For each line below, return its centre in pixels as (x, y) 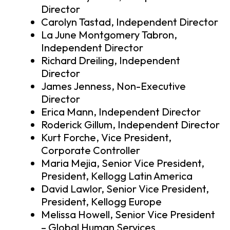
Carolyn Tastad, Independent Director (130, 22)
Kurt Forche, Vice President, (106, 138)
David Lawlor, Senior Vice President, (125, 189)
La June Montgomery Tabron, (109, 35)
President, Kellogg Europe (101, 202)
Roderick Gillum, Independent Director (130, 125)
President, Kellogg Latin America (117, 176)
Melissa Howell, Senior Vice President (128, 215)
